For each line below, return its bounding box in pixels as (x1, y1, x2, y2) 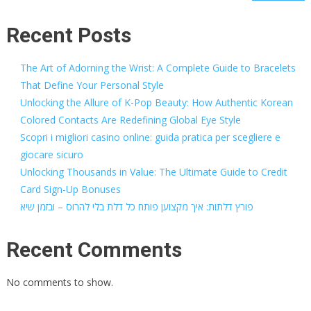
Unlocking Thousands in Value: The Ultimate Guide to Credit (19, 165, 287, 178)
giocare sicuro (19, 148, 83, 161)
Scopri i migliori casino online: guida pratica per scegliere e (19, 131, 280, 144)
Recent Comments (6, 237, 182, 262)
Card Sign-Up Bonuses (19, 183, 121, 196)
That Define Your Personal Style (19, 78, 164, 92)
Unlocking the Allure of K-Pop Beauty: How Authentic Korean (19, 96, 293, 109)
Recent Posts (6, 23, 131, 47)
